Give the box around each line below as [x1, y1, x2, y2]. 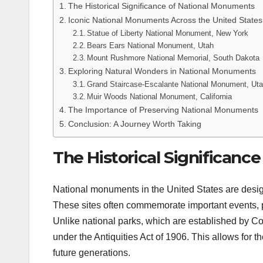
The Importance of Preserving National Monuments [68, 105, 258, 115]
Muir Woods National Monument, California [87, 92, 232, 102]
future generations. [53, 247, 130, 258]
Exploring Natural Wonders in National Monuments [68, 66, 256, 76]
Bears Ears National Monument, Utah [87, 41, 214, 50]
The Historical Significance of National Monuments [68, 1, 255, 11]
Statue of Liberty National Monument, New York [87, 29, 249, 38]
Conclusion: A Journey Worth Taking [68, 119, 201, 129]
